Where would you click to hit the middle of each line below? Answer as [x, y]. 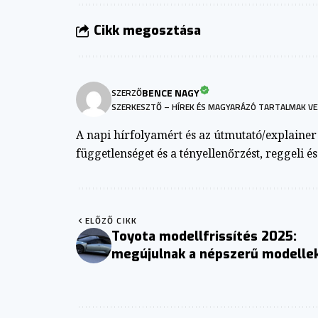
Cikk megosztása [147, 30]
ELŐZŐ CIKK [111, 220]
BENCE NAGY [171, 93]
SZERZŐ [127, 92]
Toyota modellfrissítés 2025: [204, 236]
